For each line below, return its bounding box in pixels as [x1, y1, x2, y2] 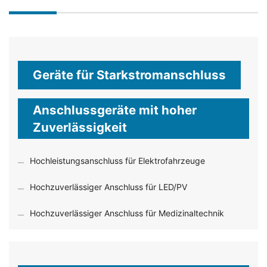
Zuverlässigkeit [33, 119, 127, 135]
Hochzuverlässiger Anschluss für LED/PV [30, 181, 187, 192]
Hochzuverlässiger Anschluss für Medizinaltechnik [30, 207, 224, 218]
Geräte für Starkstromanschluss [33, 67, 226, 82]
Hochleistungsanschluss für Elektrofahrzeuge [30, 155, 205, 166]
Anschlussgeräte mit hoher [33, 102, 197, 117]
